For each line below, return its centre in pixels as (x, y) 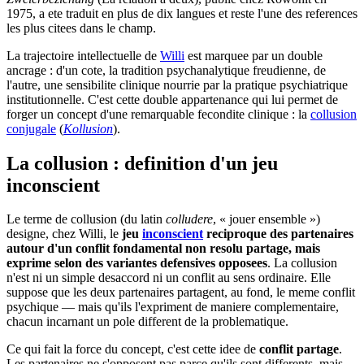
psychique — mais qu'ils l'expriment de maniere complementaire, (173, 307)
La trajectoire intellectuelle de (83, 55)
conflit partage (299, 349)
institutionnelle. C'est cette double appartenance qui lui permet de (172, 99)
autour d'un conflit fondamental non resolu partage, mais (163, 249)
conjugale (31, 128)
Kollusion (88, 128)
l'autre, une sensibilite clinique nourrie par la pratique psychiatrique (177, 84)
